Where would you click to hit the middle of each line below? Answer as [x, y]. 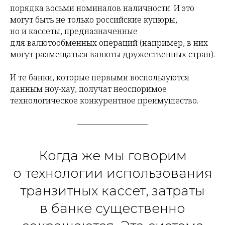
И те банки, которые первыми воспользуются [100, 78]
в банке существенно [113, 209]
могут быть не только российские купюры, [94, 20]
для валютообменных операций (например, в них [109, 43]
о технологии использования [113, 174]
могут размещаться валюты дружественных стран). [113, 54]
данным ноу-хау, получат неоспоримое [88, 89]
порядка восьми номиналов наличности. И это [102, 8]
